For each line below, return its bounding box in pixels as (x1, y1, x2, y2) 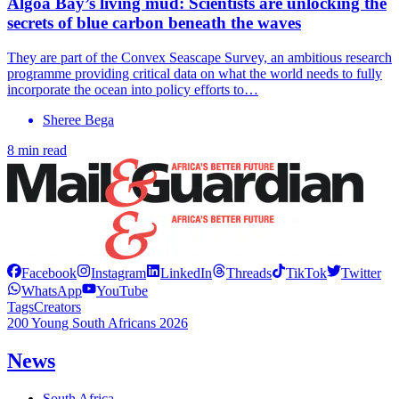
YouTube (96, 282, 148, 298)
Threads (226, 265, 272, 281)
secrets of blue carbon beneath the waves (7, 13, 301, 33)
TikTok (286, 265, 327, 281)
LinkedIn (160, 265, 212, 281)
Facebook (21, 265, 77, 281)
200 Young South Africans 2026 (7, 314, 188, 330)
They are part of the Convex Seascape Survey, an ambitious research (7, 49, 392, 65)
